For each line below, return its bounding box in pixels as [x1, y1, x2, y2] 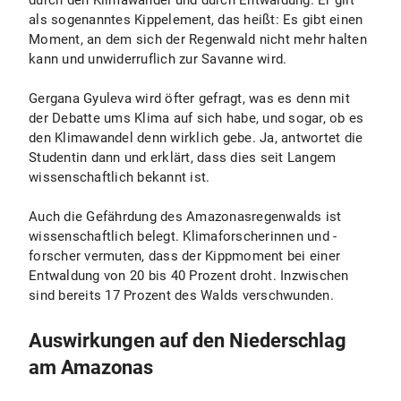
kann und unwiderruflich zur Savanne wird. [29, 51, 287, 67]
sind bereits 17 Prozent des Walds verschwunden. [29, 287, 334, 303]
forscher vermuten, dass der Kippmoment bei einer [29, 248, 340, 264]
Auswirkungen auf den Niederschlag [29, 329, 346, 352]
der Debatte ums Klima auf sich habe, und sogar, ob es [29, 110, 364, 126]
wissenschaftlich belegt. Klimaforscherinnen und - [29, 228, 337, 244]
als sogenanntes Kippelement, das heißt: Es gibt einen [29, 12, 363, 28]
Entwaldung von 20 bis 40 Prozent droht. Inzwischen [29, 268, 349, 284]
